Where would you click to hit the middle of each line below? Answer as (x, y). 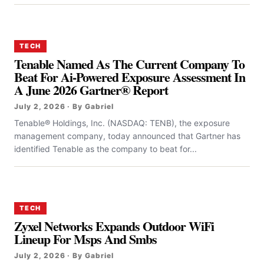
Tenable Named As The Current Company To (130, 64)
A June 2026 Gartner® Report (91, 90)
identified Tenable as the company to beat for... (105, 148)
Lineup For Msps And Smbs (86, 239)
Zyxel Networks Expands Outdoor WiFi (114, 226)
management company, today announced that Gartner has (127, 136)
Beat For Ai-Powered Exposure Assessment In (130, 77)
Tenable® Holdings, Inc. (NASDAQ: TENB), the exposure (122, 123)
